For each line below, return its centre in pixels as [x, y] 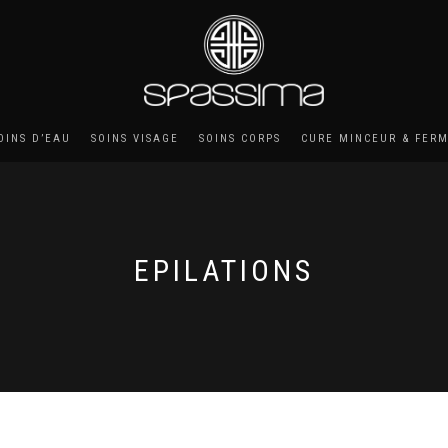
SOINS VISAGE [135, 138]
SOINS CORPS [240, 138]
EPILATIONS [224, 270]
